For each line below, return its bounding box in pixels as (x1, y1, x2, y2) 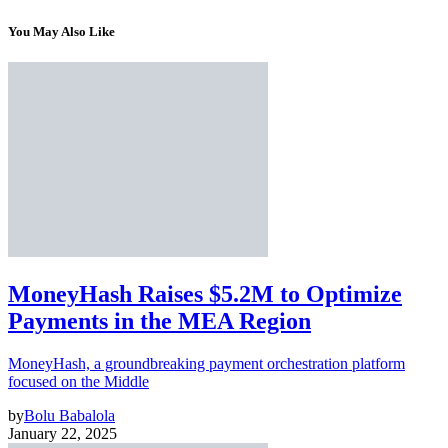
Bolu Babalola (24, 407, 115, 425)
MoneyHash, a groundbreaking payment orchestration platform (8, 355, 405, 373)
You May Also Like (8, 24, 115, 40)
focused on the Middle (8, 373, 149, 391)
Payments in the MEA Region (8, 308, 311, 335)
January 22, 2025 (8, 425, 117, 443)
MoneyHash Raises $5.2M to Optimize (8, 281, 402, 308)
